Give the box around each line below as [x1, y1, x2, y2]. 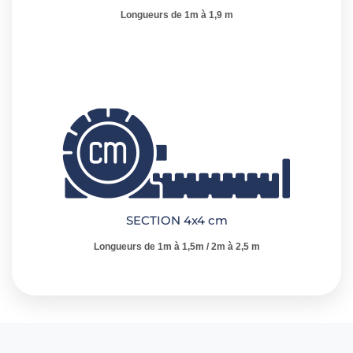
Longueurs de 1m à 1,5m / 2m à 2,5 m [93, 241, 260, 252]
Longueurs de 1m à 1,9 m [120, 9, 233, 20]
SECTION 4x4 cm [125, 213, 228, 228]
